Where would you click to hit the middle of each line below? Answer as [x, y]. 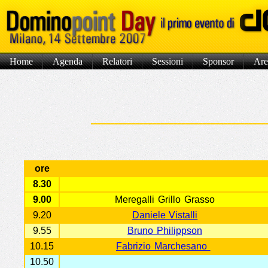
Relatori [117, 61]
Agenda [68, 61]
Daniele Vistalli [165, 215]
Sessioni [167, 61]
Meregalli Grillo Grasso [165, 200]
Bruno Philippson [165, 231]
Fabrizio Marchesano [163, 246]
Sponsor [218, 61]
